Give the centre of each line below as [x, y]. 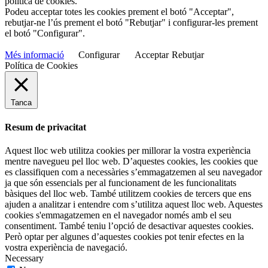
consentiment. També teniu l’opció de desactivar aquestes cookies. [129, 226]
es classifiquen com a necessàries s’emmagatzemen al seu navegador [133, 172]
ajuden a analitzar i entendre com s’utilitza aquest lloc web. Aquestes [134, 204]
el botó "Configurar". [45, 33]
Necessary [24, 258]
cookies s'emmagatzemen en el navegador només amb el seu [118, 215]
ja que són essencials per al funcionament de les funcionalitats [121, 182]
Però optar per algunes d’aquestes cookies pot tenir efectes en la [124, 236]
